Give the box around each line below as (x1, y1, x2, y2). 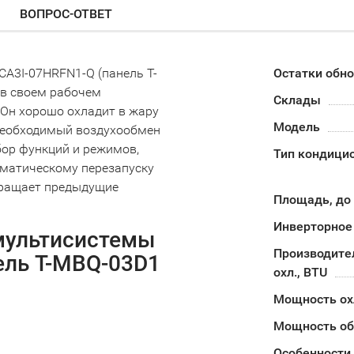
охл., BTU (273, 265, 327, 280)
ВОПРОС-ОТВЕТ (20, 6, 112, 21)
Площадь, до (273, 192, 351, 207)
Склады (273, 92, 321, 107)
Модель (273, 119, 320, 134)
